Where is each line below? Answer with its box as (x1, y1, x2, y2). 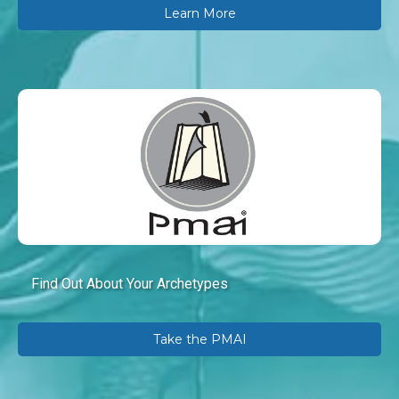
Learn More (163, 5, 236, 21)
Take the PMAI (152, 331, 247, 347)
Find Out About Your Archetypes (31, 274, 228, 292)
